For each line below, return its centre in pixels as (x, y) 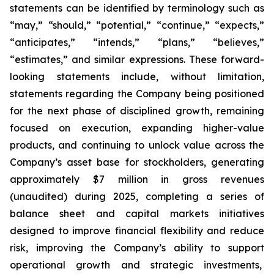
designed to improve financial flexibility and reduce (137, 231)
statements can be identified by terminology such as (137, 8)
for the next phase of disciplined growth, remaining (137, 111)
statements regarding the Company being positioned (137, 94)
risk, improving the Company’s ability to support (137, 248)
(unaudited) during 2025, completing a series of (137, 196)
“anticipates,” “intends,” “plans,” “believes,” (137, 42)
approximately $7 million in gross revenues (137, 179)
